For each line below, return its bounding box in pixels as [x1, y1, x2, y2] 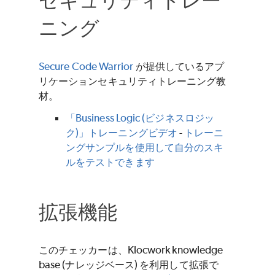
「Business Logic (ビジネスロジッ [66, 111, 214, 124]
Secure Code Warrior [39, 60, 134, 72]
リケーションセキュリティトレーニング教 [39, 74, 227, 87]
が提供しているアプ [133, 60, 225, 72]
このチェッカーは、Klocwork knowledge [39, 244, 223, 257]
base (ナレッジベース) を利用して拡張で [39, 258, 219, 271]
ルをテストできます [66, 155, 155, 168]
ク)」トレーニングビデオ [66, 126, 177, 139]
